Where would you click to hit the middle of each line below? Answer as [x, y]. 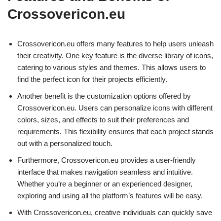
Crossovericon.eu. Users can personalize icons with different [115, 108]
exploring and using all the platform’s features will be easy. [110, 195]
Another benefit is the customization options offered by [104, 96]
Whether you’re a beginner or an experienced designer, [105, 184]
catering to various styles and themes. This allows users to [111, 67]
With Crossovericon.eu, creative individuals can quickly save [115, 212]
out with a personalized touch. [65, 143]
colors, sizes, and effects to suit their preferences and [103, 119]
